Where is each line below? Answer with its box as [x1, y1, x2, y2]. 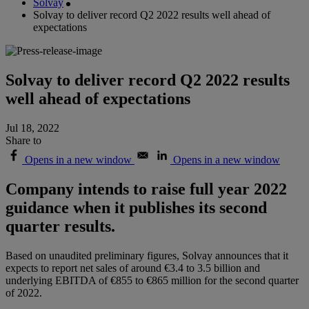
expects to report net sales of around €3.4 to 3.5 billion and [6, 261, 260, 274]
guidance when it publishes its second [6, 198, 267, 217]
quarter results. [6, 217, 115, 235]
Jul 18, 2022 [6, 122, 59, 134]
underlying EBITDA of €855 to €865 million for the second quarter [6, 274, 299, 286]
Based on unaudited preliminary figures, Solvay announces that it [6, 249, 288, 261]
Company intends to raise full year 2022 [6, 179, 287, 198]
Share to [6, 134, 41, 147]
